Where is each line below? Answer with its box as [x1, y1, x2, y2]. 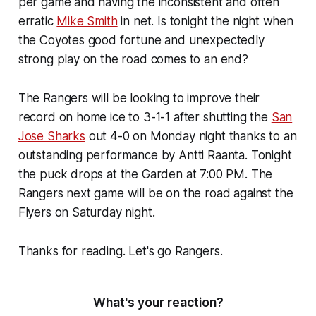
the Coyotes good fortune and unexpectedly [18, 33, 265, 48]
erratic [18, 14, 57, 29]
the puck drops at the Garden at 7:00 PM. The [18, 167, 273, 182]
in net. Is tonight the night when [117, 14, 293, 29]
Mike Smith [56, 14, 118, 29]
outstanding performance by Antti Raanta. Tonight [18, 148, 292, 163]
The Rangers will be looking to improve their [18, 91, 260, 106]
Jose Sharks [18, 129, 85, 144]
